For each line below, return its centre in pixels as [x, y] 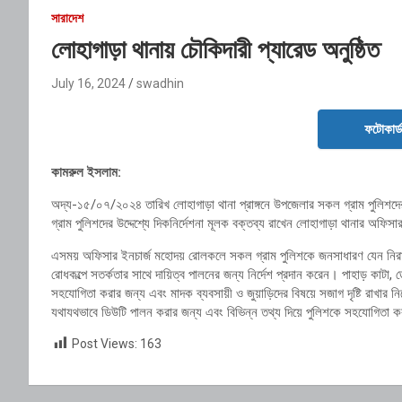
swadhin [160, 83]
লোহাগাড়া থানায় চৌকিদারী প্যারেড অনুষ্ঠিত [215, 49]
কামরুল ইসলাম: [86, 172]
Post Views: [105, 343]
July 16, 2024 [88, 83]
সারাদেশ [67, 17]
